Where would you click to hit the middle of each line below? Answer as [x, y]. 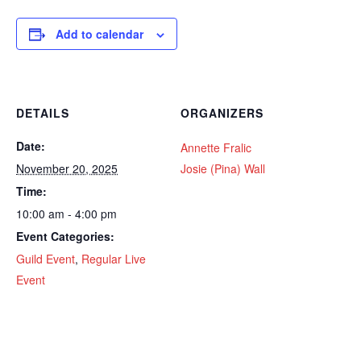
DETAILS [43, 113]
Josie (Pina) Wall [223, 168]
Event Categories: [65, 236]
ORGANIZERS [222, 113]
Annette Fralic [216, 147]
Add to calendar [100, 34]
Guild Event [46, 259]
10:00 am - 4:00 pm [66, 214]
